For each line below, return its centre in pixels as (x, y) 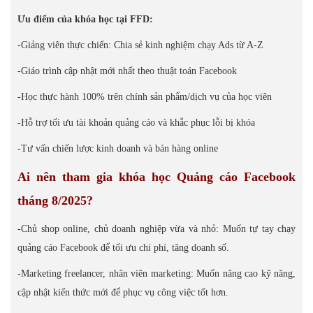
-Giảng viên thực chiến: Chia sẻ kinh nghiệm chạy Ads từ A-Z (140, 45)
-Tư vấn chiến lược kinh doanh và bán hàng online (118, 148)
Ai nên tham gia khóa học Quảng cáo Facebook (156, 177)
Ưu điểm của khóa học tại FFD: (85, 19)
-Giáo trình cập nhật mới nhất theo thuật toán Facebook (127, 71)
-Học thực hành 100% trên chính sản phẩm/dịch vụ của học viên (145, 97)
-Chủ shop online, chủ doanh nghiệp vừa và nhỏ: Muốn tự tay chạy (156, 229)
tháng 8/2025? (55, 201)
